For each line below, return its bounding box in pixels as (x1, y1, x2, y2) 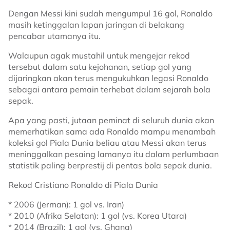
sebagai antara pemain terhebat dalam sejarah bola (8, 84, 210, 94)
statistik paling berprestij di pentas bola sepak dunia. (8, 160, 212, 170)
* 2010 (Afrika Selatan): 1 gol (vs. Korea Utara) (8, 210, 187, 221)
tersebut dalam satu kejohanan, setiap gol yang (8, 62, 191, 72)
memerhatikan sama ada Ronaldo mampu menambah (8, 126, 216, 137)
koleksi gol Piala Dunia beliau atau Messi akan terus (8, 138, 206, 148)
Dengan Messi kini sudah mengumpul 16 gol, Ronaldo (8, 8, 213, 18)
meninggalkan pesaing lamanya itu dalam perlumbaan (8, 149, 219, 159)
